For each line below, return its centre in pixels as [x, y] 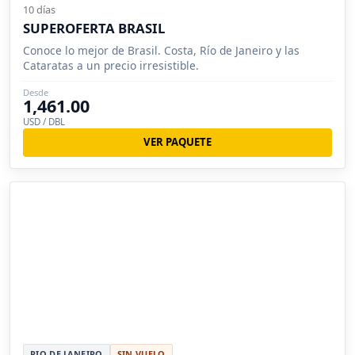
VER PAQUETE [177, 142]
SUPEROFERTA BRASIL [94, 28]
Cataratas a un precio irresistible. [111, 65]
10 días [39, 9]
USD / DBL [44, 121]
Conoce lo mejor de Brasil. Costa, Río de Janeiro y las [161, 50]
